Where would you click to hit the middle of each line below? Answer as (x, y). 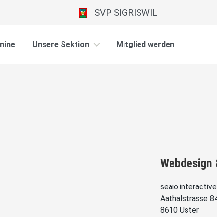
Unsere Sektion (61, 44)
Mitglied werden (145, 44)
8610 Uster (180, 210)
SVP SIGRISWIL (122, 12)
